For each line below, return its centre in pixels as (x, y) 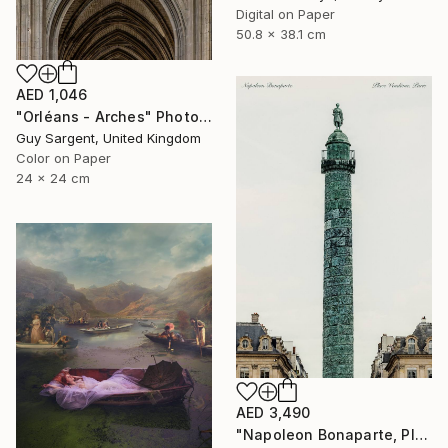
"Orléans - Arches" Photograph (205, 116)
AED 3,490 (273, 413)
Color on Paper (63, 157)
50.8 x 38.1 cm (281, 34)
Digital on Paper (285, 14)
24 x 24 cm (53, 177)
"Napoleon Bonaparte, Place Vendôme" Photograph (421, 435)
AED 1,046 (52, 94)
